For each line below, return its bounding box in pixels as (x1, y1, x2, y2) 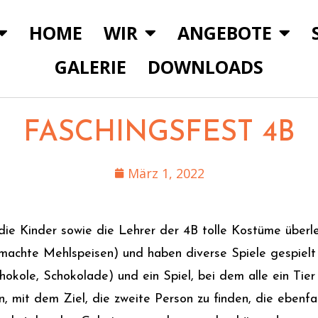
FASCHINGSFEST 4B (23, 119, 295, 148)
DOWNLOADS (147, 55, 263, 79)
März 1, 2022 (127, 165, 204, 182)
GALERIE (54, 55, 126, 79)
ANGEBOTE (177, 20, 273, 45)
